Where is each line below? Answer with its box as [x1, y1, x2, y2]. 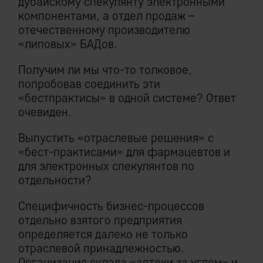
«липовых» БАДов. [18, 36, 117, 52]
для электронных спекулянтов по [18, 159, 194, 174]
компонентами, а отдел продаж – [18, 8, 195, 23]
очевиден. [18, 104, 72, 120]
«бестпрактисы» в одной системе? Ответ [18, 90, 236, 106]
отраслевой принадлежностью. [18, 241, 184, 256]
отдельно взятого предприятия [18, 213, 182, 228]
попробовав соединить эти [18, 76, 160, 92]
